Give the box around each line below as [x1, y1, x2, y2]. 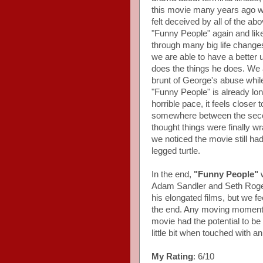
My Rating [151, 251, 193, 261]
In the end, [151, 169, 194, 179]
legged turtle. [151, 146, 200, 156]
